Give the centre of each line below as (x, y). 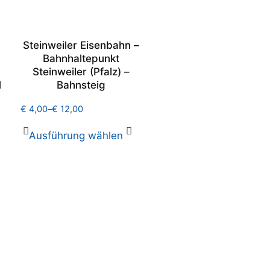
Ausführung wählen (76, 136)
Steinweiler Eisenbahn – (81, 45)
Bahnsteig (81, 85)
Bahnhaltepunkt (81, 58)
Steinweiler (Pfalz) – (81, 72)
